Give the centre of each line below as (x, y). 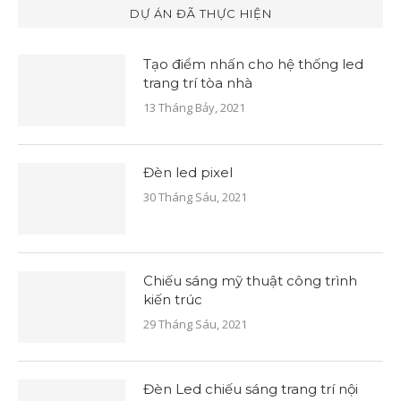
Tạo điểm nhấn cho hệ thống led (253, 64)
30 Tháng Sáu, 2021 (195, 197)
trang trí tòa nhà (198, 83)
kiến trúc (173, 299)
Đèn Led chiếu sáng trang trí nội (251, 389)
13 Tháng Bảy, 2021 (194, 107)
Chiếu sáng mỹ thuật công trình (250, 281)
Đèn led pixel (188, 172)
